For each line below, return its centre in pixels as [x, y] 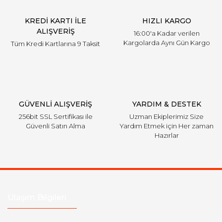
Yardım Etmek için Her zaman [166, 126]
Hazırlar [166, 135]
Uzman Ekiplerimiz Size [166, 116]
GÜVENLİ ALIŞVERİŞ [55, 104]
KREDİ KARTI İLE [55, 21]
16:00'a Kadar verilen [166, 33]
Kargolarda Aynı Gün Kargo [166, 43]
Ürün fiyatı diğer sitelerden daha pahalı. [98, 7]
